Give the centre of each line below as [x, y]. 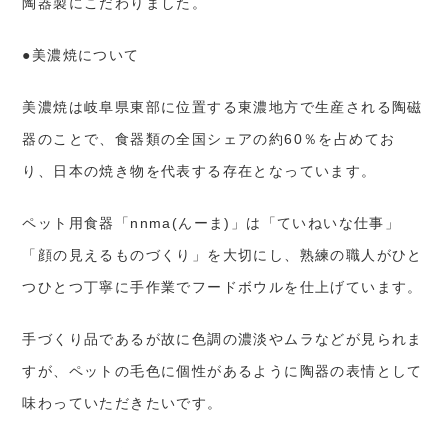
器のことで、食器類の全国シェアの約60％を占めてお [209, 139]
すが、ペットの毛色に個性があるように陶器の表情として [222, 371]
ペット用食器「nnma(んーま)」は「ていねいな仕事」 [211, 223]
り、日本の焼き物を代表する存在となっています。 [199, 171]
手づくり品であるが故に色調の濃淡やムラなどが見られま [222, 339]
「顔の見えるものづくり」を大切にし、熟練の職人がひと [222, 255]
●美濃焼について [81, 55]
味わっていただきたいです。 [122, 403]
